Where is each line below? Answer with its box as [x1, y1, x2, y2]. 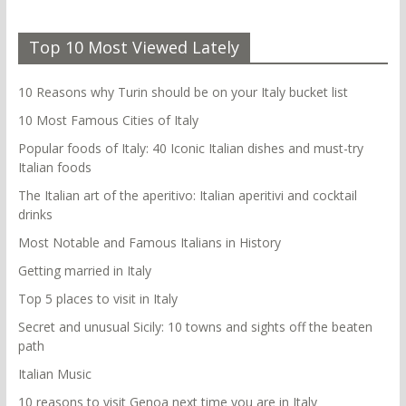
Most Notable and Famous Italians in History [17, 233, 281, 251]
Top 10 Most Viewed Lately [28, 35, 239, 58]
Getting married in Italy [17, 261, 151, 279]
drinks [17, 205, 53, 223]
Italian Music [17, 364, 92, 382]
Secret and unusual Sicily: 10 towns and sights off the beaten [17, 317, 372, 335]
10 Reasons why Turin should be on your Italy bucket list [17, 82, 348, 101]
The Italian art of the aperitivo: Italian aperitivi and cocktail [17, 186, 357, 204]
